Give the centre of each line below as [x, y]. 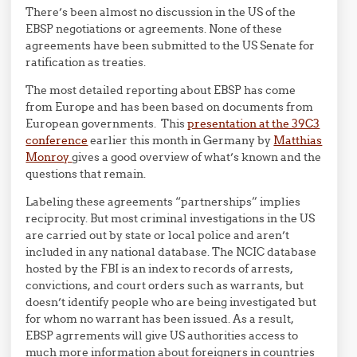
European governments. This [107, 124]
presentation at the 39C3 [254, 124]
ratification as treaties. [86, 62]
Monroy [49, 157]
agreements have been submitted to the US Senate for [171, 45]
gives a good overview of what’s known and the [197, 157]
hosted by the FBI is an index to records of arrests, [160, 269]
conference [57, 140]
